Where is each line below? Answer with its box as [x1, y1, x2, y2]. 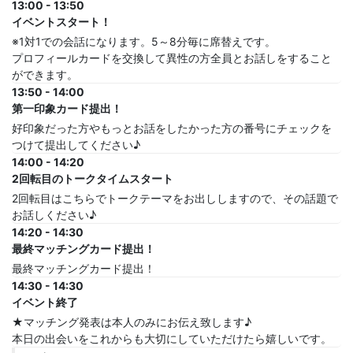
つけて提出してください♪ [12, 138, 140, 151]
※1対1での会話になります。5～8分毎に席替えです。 [12, 35, 276, 48]
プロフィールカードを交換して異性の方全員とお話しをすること [12, 51, 332, 65]
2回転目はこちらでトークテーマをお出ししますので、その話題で [12, 191, 338, 205]
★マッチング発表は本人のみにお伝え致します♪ [12, 315, 251, 329]
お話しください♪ [12, 208, 96, 221]
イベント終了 [12, 295, 78, 309]
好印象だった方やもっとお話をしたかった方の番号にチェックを [12, 121, 332, 135]
